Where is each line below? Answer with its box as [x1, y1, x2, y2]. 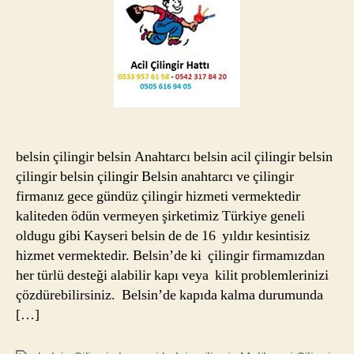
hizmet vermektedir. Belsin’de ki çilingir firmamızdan [16, 246, 325, 265]
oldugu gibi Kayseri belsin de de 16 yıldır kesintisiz [16, 226, 310, 245]
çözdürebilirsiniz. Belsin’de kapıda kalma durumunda [16, 285, 323, 304]
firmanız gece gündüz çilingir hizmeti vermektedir [16, 186, 303, 205]
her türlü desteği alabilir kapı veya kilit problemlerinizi [16, 265, 329, 284]
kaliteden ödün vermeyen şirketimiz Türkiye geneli [16, 206, 305, 225]
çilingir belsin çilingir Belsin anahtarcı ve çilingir [16, 167, 294, 186]
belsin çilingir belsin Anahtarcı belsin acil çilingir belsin [16, 147, 333, 166]
